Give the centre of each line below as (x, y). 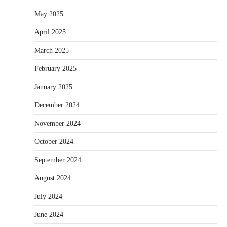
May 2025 (49, 14)
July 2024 (48, 197)
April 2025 (50, 32)
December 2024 (57, 105)
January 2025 (53, 87)
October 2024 (54, 142)
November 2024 (58, 124)
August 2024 (53, 178)
